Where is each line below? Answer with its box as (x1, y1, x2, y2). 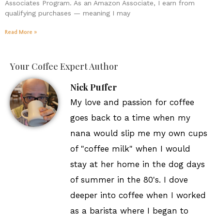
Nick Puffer (70, 81, 117, 93)
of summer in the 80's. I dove (70, 175, 188, 185)
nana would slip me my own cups (70, 128, 207, 138)
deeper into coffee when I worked (70, 190, 206, 200)
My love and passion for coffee (70, 97, 194, 107)
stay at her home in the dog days (70, 159, 205, 169)
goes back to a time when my (70, 113, 190, 123)
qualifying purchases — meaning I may (5, 9, 130, 17)
